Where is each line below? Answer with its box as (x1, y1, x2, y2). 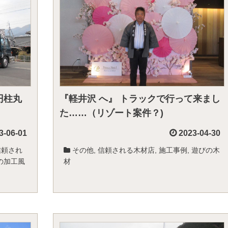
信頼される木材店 (98, 146, 155, 154)
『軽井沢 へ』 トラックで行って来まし (60, 94, 220, 104)
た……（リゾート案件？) (60, 108, 163, 118)
